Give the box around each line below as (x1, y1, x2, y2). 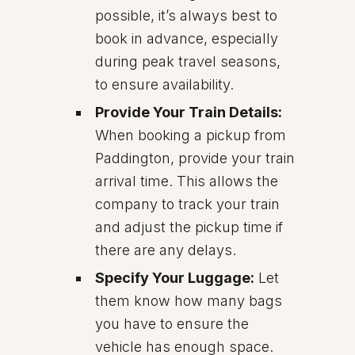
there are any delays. (95, 242, 236, 258)
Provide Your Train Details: (95, 104, 282, 120)
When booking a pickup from (95, 127, 286, 143)
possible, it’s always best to (95, 7, 277, 24)
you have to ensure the (95, 315, 249, 332)
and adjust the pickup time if (95, 219, 283, 235)
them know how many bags (95, 292, 282, 309)
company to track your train (95, 196, 280, 212)
